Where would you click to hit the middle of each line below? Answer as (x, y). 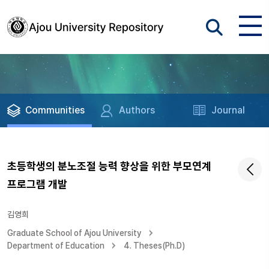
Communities (55, 110)
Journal (228, 110)
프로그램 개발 (37, 184)
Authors (137, 110)
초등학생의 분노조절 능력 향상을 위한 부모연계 (109, 166)
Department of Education (56, 246)
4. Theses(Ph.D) (154, 246)
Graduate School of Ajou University (74, 233)
